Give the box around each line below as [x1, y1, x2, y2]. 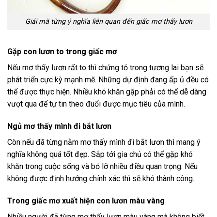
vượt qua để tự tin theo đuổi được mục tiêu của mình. [7, 99, 185, 109]
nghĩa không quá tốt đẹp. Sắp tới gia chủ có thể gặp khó [7, 149, 193, 159]
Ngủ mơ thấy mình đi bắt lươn [7, 121, 111, 131]
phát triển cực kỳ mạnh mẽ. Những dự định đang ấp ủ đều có [7, 75, 209, 85]
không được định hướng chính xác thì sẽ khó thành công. [7, 173, 194, 183]
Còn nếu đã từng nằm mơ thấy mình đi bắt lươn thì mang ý [7, 137, 201, 147]
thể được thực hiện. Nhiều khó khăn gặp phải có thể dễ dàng [7, 87, 206, 97]
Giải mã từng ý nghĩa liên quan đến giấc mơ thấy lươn [25, 17, 192, 26]
